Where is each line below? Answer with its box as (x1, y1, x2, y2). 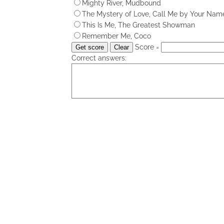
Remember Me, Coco (82, 31, 151, 40)
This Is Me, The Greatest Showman (82, 20, 195, 29)
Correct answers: (71, 53, 126, 62)
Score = (133, 42, 161, 51)
